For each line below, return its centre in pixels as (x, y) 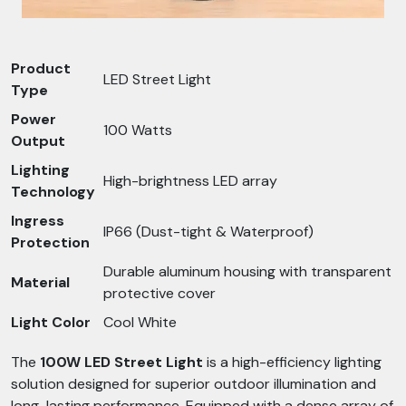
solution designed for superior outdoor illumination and (193, 384)
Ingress (38, 221)
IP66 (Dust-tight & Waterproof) (208, 232)
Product (41, 68)
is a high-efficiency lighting (292, 362)
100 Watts (138, 130)
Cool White (140, 322)
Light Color (51, 322)
